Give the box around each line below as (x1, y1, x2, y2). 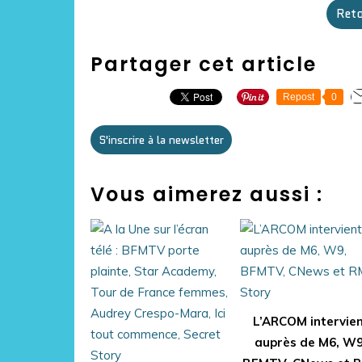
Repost (283, 91, 314, 103)
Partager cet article (90, 51, 317, 78)
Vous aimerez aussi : (90, 181, 323, 208)
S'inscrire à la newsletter (99, 132, 224, 148)
